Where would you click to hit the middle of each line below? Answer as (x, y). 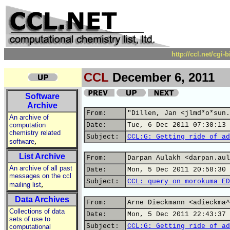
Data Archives (42, 199)
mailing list (25, 185)
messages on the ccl (40, 176)
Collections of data (37, 211)
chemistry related (35, 133)
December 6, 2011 (162, 77)
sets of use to (30, 219)
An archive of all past (41, 168)
